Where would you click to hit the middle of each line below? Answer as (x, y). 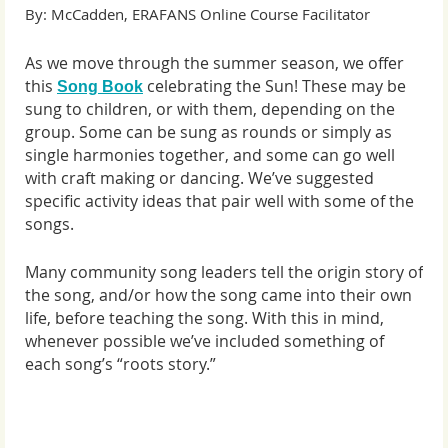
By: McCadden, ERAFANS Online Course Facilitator (197, 13)
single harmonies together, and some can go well (210, 154)
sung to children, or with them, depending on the (210, 108)
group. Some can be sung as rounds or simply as (208, 131)
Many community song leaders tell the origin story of (224, 272)
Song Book (100, 86)
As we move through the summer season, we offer (214, 62)
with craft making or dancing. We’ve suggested (199, 177)
